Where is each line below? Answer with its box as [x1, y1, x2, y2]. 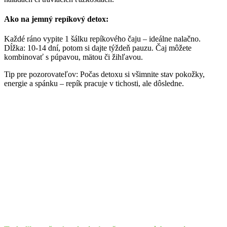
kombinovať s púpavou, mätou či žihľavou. [4, 53, 143, 62]
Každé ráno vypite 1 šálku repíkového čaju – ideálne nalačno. [4, 34, 201, 44]
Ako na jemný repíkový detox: [4, 14, 108, 23]
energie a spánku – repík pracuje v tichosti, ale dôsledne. [4, 79, 184, 88]
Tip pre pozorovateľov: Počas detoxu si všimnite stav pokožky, [4, 70, 205, 79]
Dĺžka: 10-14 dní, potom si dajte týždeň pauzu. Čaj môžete [4, 44, 192, 53]
